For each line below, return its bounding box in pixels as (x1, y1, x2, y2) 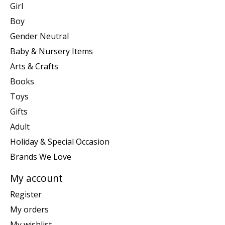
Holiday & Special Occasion (10, 136, 109, 148)
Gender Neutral (10, 31, 69, 42)
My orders (10, 203, 49, 215)
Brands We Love (10, 151, 71, 163)
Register (10, 188, 42, 200)
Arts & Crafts (10, 61, 58, 72)
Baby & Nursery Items (10, 46, 93, 57)
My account (10, 171, 63, 185)
